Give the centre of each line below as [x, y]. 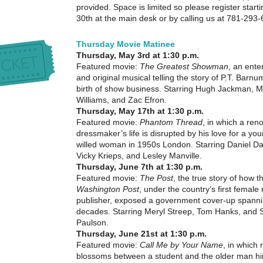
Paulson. [92, 222]
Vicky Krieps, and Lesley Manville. [139, 156]
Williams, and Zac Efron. [122, 100]
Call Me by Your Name [181, 245]
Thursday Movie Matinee [126, 44]
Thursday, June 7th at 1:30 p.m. [139, 167]
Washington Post [108, 189]
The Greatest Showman [184, 66]
